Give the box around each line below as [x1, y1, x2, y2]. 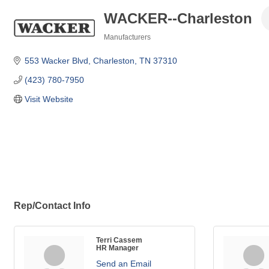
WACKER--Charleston [104, 10, 252, 26]
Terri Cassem [96, 236, 142, 244]
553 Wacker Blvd [24, 56, 88, 65]
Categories [103, 41, 141, 49]
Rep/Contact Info [14, 200, 91, 211]
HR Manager [96, 244, 139, 252]
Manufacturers [104, 33, 151, 41]
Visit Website [24, 94, 73, 104]
